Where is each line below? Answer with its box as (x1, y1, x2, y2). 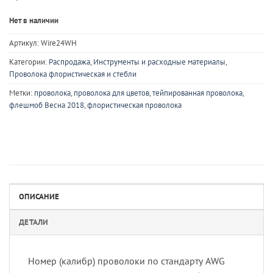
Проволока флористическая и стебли (9, 68, 136, 79)
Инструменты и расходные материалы (93, 56, 225, 67)
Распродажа (49, 56, 90, 67)
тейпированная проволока (152, 87, 243, 98)
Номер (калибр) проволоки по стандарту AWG (28, 255, 225, 268)
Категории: (9, 56, 49, 67)
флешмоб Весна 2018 (9, 99, 84, 110)
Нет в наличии (9, 15, 58, 26)
